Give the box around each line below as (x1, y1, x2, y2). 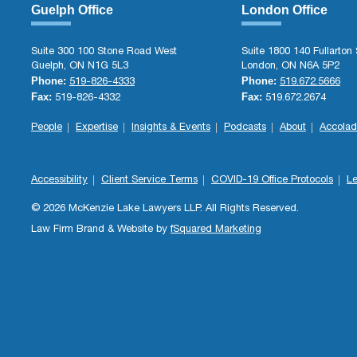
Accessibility (30, 175, 88, 186)
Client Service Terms (100, 175, 198, 186)
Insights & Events (131, 123, 210, 133)
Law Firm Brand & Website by (30, 225, 171, 235)
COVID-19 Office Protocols (210, 175, 333, 186)
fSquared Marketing (170, 225, 261, 235)
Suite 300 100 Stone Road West (30, 47, 177, 57)
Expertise (75, 123, 118, 133)
